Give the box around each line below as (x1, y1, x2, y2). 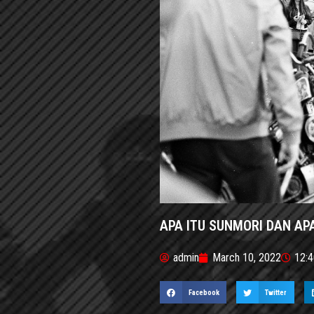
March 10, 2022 (212, 251, 281, 265)
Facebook (188, 287, 219, 297)
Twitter (265, 287, 287, 297)
